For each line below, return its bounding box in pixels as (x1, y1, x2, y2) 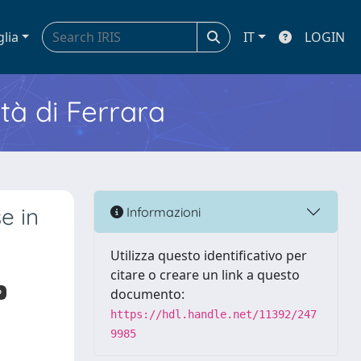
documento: (110, 285, 185, 303)
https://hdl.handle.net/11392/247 (110, 308, 317, 321)
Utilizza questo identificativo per (110, 247, 307, 264)
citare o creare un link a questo (110, 266, 300, 284)
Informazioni (123, 203, 201, 220)
